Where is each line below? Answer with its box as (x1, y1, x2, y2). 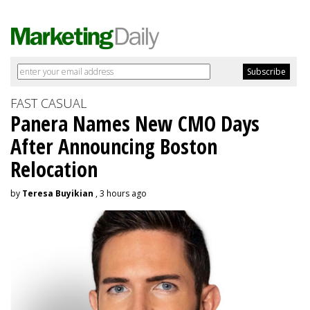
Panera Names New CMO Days (10, 109, 259, 138)
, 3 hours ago (93, 188, 147, 200)
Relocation (10, 155, 98, 184)
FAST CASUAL (10, 95, 86, 112)
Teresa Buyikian (22, 188, 93, 200)
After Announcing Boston (10, 132, 217, 161)
